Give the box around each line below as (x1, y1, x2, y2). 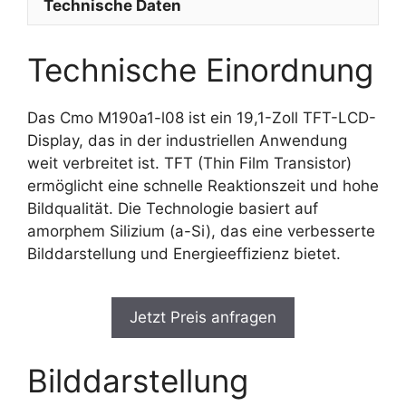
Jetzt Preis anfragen (130, 308, 276, 326)
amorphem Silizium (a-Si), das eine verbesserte (27, 221, 375, 240)
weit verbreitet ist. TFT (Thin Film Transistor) (27, 153, 352, 172)
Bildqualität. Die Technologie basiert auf (27, 198, 318, 217)
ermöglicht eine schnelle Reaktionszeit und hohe (27, 176, 379, 195)
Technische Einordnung (27, 50, 373, 89)
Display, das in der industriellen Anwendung (27, 130, 347, 150)
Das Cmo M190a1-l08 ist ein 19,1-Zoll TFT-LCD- (27, 108, 376, 127)
